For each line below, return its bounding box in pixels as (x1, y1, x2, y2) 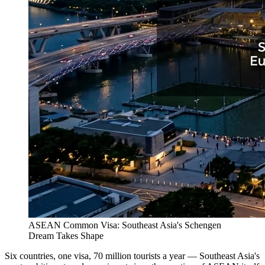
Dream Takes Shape (28, 230, 104, 241)
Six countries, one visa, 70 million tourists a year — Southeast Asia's (5, 250, 260, 261)
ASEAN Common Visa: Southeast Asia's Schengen (28, 219, 221, 230)
